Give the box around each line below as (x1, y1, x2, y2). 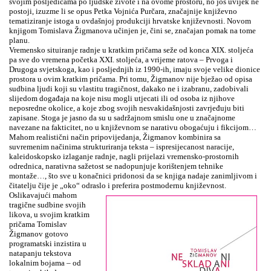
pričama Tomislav (9, 220, 67, 229)
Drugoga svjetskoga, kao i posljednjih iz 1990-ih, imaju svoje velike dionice (9, 65, 260, 74)
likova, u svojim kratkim (9, 210, 90, 220)
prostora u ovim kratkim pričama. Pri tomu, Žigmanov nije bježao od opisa (9, 74, 252, 84)
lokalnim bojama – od (9, 258, 81, 268)
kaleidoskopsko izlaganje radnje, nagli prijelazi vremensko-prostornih (9, 152, 239, 162)
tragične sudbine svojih (9, 200, 86, 210)
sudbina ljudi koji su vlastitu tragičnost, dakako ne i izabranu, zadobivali (9, 84, 249, 94)
